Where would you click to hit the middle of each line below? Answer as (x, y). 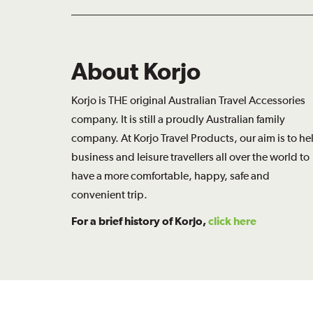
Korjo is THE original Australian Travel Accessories (188, 100)
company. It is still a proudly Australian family (178, 119)
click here (232, 220)
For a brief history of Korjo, (140, 220)
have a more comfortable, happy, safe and (170, 175)
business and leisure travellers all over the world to (190, 156)
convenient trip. (109, 194)
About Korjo (136, 71)
